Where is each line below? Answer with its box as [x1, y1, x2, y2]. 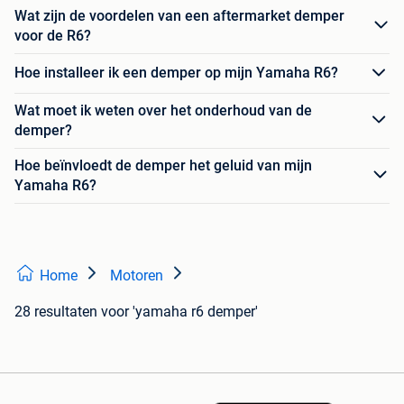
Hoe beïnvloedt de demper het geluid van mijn [14, 156, 312, 174]
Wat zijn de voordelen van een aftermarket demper [14, 6, 344, 24]
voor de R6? [14, 26, 91, 44]
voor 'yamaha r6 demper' [101, 302, 258, 320]
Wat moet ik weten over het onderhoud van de [14, 101, 312, 119]
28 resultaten [14, 302, 97, 320]
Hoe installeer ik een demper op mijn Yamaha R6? [14, 64, 338, 82]
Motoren [110, 266, 163, 284]
